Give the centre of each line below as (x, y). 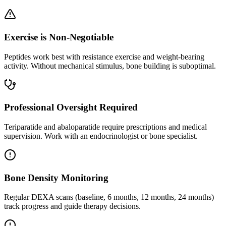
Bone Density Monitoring (56, 178)
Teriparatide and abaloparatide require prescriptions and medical (105, 127)
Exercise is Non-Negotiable (59, 37)
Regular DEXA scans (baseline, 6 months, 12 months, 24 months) (109, 197)
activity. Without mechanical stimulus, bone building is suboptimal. (110, 66)
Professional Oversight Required (71, 107)
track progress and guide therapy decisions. (72, 206)
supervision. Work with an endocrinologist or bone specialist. (101, 136)
